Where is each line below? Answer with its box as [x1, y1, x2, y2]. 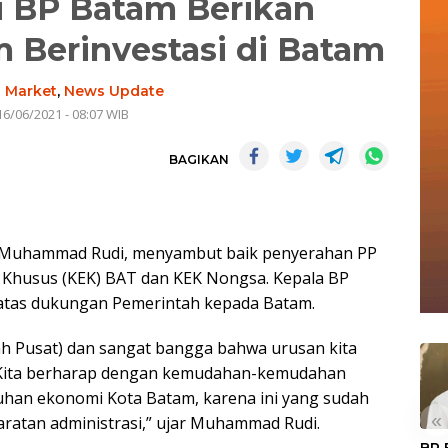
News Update [64, 82, 165, 101]
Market [5, 82, 58, 101]
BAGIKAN [169, 152, 229, 168]
